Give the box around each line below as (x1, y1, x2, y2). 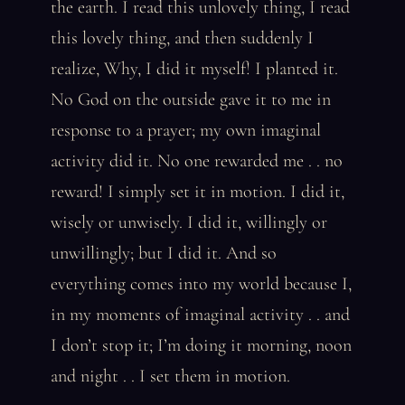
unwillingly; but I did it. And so (51, 242, 277, 264)
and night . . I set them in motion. (51, 365, 290, 387)
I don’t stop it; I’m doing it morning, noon (51, 334, 352, 356)
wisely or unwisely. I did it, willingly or (51, 212, 327, 233)
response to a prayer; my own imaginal (51, 119, 321, 141)
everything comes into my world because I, (51, 273, 352, 295)
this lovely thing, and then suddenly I (51, 27, 314, 49)
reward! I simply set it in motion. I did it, (51, 181, 344, 202)
